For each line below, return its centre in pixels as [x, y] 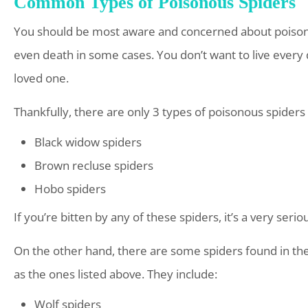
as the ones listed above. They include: [115, 274]
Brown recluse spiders [94, 166]
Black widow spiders [88, 142]
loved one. [41, 78]
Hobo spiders [70, 189]
